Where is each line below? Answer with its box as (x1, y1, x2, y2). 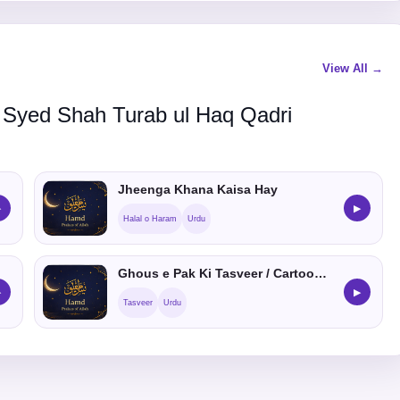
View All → (322, 62, 383, 75)
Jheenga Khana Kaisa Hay (118, 182, 278, 196)
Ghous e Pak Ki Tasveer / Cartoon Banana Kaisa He (314, 266, 327, 280)
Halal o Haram (123, 214, 177, 223)
